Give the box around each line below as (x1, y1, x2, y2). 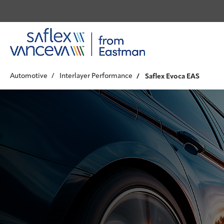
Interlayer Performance (59, 72, 132, 79)
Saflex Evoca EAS (145, 73, 199, 80)
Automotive (10, 72, 47, 79)
